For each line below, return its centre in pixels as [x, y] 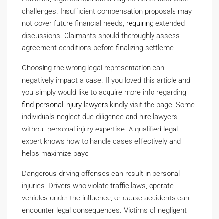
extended [169, 23]
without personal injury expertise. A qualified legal [100, 129]
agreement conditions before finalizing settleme [98, 48]
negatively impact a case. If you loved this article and [106, 80]
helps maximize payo [55, 153]
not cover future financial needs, [74, 23]
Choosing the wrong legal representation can [93, 68]
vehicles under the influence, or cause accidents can [106, 198]
